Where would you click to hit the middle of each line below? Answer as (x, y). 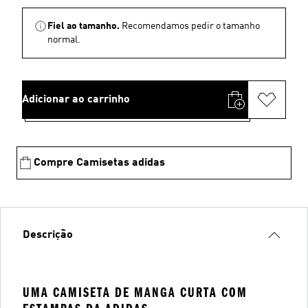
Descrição (48, 235)
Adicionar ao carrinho (76, 100)
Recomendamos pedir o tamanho (191, 26)
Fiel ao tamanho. (84, 26)
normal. (64, 40)
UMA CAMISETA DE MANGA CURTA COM (135, 293)
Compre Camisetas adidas (99, 163)
